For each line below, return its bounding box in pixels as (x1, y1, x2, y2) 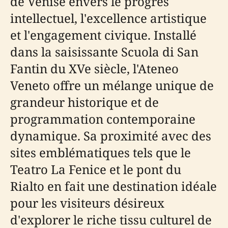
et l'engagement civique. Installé (10, 26, 196, 43)
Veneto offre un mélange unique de (10, 77, 214, 94)
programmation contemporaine (10, 110, 195, 127)
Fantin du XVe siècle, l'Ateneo (10, 60, 179, 77)
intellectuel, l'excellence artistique (10, 10, 207, 26)
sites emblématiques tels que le (10, 144, 191, 161)
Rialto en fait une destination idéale (10, 178, 217, 194)
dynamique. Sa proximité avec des (10, 127, 211, 144)
